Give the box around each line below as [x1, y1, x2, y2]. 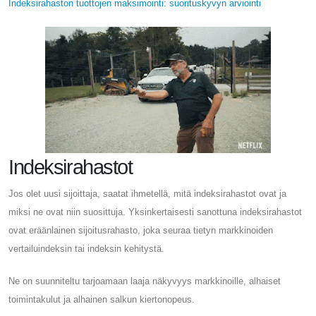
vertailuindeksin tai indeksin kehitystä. [8, 243, 164, 254]
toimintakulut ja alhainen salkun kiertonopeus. [8, 293, 195, 305]
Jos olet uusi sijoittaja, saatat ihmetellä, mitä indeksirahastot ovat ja [8, 188, 286, 199]
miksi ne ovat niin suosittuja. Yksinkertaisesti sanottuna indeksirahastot [8, 206, 302, 217]
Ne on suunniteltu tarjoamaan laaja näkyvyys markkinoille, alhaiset [8, 275, 281, 286]
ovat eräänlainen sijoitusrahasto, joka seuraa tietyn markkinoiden [8, 224, 273, 236]
